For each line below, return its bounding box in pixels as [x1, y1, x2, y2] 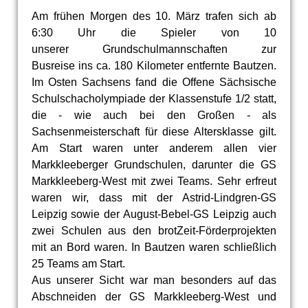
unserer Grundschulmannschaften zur [31, 43, 277, 55]
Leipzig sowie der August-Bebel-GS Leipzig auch [31, 208, 277, 220]
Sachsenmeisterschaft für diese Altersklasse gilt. [31, 125, 277, 137]
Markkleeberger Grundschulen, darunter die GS [31, 158, 277, 170]
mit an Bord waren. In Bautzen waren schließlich [31, 241, 277, 253]
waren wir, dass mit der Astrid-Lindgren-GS [31, 191, 277, 203]
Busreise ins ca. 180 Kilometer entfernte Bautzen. [31, 59, 277, 71]
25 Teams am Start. [31, 257, 125, 269]
